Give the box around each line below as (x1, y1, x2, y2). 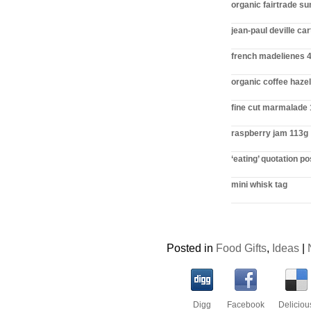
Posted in (167, 242, 217, 254)
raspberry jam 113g (230, 128, 308, 138)
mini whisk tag (230, 180, 287, 190)
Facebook (227, 299, 264, 310)
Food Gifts (216, 242, 267, 254)
